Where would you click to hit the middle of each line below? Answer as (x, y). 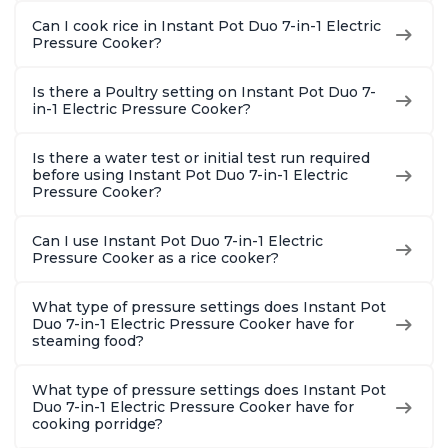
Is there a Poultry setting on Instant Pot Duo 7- (204, 92)
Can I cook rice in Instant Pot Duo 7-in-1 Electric (206, 26)
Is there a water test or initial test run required (201, 158)
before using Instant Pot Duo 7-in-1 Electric (190, 175)
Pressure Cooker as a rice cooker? (155, 258)
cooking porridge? (97, 424)
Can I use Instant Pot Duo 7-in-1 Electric (177, 241)
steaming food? (88, 341)
